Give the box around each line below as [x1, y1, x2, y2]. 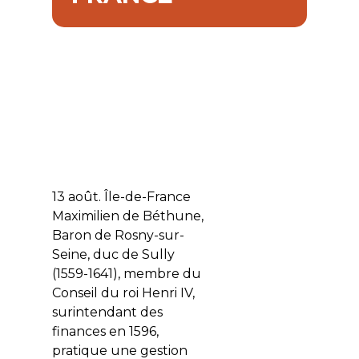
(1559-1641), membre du [51, 266, 201, 282]
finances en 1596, [51, 324, 159, 340]
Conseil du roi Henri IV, [51, 285, 195, 301]
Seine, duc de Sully [51, 247, 175, 263]
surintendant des [51, 305, 163, 321]
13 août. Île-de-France [51, 189, 194, 205]
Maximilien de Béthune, [51, 208, 204, 224]
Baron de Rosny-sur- [51, 228, 184, 244]
